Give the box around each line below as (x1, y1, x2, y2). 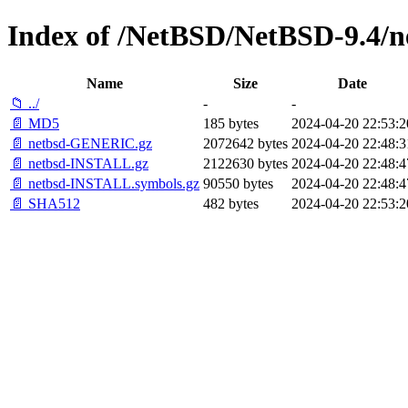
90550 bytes (203, 175, 273, 191)
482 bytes (203, 195, 259, 211)
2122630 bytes (203, 155, 288, 171)
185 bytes (203, 115, 259, 131)
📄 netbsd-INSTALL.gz (10, 155, 148, 171)
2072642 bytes (203, 135, 288, 151)
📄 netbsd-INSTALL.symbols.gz (10, 175, 199, 191)
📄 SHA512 (10, 195, 80, 211)
